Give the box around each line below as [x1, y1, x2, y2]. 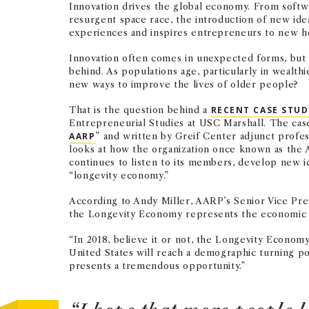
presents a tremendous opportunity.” [69, 260, 246, 271]
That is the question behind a [69, 104, 211, 115]
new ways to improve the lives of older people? [69, 79, 299, 90]
